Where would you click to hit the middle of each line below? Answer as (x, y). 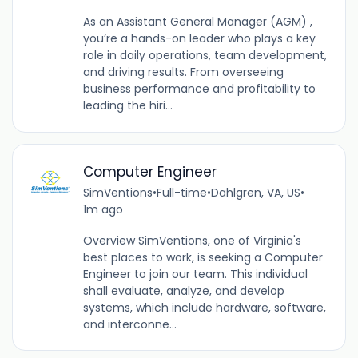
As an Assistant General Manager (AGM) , (197, 22)
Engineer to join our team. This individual (195, 274)
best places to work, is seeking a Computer (203, 257)
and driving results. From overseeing (183, 72)
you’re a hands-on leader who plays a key (199, 39)
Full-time (181, 192)
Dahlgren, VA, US (255, 192)
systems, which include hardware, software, (204, 307)
